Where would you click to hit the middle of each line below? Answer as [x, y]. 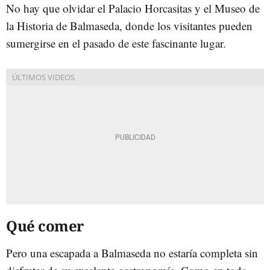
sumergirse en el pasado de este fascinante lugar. [116, 43]
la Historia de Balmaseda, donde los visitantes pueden [129, 25]
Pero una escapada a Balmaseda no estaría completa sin [132, 253]
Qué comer [47, 225]
